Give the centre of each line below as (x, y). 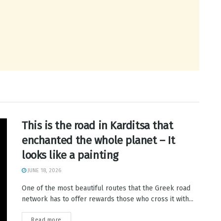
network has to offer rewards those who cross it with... (108, 199)
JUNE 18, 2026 (44, 170)
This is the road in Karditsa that (97, 126)
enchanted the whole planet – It (98, 140)
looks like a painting (70, 155)
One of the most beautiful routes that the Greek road (106, 188)
